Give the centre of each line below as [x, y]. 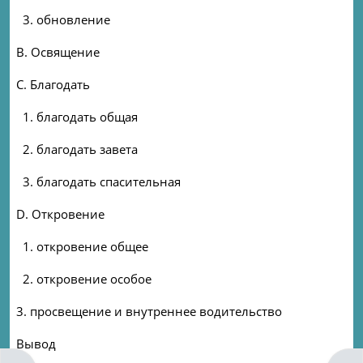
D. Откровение [60, 214]
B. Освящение [58, 52]
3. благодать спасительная [98, 181]
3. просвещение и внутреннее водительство [149, 311]
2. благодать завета [77, 149]
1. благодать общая [77, 117]
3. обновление [63, 19]
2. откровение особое [84, 279]
